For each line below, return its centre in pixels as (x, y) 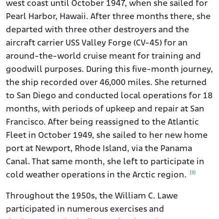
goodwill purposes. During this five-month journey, (109, 70)
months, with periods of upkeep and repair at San (105, 109)
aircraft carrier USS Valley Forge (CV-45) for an (97, 44)
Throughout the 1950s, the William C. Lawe (92, 197)
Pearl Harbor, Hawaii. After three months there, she (108, 17)
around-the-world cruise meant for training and (103, 57)
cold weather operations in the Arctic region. (97, 175)
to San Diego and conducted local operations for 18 (109, 96)
